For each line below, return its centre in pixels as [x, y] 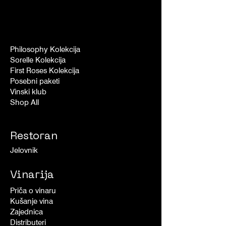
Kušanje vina [32, 202]
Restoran [34, 137]
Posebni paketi [35, 81]
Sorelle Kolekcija [38, 60]
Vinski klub [28, 92]
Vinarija [32, 176]
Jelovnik [24, 151]
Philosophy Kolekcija [45, 50]
